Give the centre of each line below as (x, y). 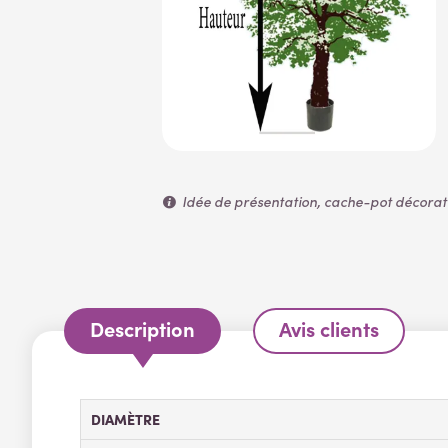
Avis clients (329, 329)
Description (142, 329)
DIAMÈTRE (125, 419)
